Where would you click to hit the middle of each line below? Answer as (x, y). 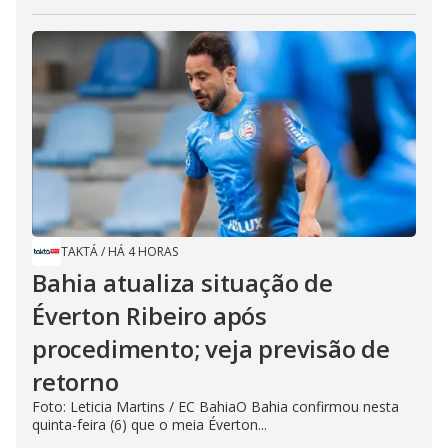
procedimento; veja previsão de (211, 348)
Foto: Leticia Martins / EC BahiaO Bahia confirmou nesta (215, 406)
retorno (75, 381)
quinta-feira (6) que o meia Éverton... (149, 424)
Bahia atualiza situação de (182, 282)
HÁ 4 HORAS (143, 251)
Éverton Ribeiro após (150, 315)
